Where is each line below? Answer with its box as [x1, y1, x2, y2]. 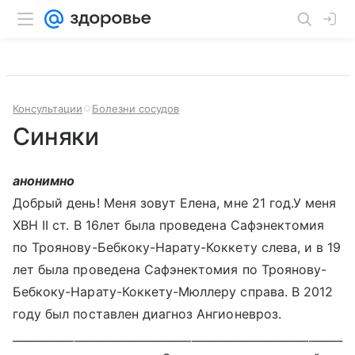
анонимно [13, 173, 75, 189]
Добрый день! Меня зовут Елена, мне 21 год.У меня [13, 195, 337, 211]
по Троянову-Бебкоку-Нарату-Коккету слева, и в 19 [13, 239, 342, 255]
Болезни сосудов [92, 102, 179, 115]
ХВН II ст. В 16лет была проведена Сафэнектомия [13, 217, 325, 233]
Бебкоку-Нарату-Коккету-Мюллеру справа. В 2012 [13, 284, 334, 300]
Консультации [13, 102, 82, 115]
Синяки [13, 122, 100, 151]
